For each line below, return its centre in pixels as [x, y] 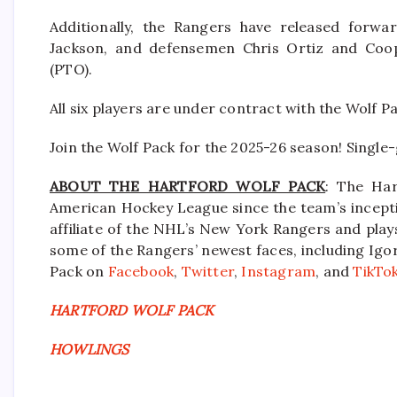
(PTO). [71, 69]
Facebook [141, 271]
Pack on [79, 271]
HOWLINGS [90, 349]
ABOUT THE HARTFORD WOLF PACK [188, 186]
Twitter [208, 271]
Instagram [279, 271]
